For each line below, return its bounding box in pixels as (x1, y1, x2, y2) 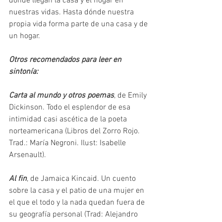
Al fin (9, 174, 27, 184)
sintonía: (9, 67, 40, 77)
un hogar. (9, 31, 40, 41)
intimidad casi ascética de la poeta (9, 114, 129, 124)
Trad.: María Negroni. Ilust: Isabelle (9, 138, 128, 148)
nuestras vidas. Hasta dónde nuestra (9, 7, 136, 17)
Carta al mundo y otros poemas (9, 91, 114, 101)
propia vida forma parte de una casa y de (9, 19, 150, 29)
